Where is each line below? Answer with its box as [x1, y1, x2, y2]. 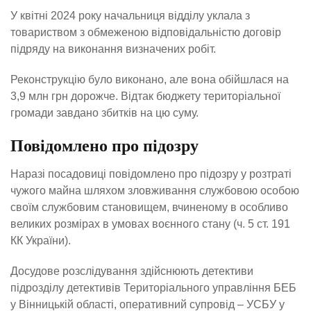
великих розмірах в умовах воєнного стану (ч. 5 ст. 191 [10, 218, 290, 230]
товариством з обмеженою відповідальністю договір [10, 26, 281, 38]
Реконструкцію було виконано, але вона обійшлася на [10, 73, 289, 85]
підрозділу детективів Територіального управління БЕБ [10, 282, 296, 294]
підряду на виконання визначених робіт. [10, 42, 216, 55]
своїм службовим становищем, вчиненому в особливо [10, 201, 288, 214]
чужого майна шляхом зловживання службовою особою [10, 185, 299, 197]
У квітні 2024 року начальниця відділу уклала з [10, 9, 250, 22]
